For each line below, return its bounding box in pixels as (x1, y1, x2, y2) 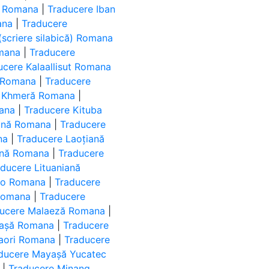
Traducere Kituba (24, 104, 103, 116)
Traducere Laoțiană (17, 133, 105, 145)
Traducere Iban (47, 3, 116, 15)
